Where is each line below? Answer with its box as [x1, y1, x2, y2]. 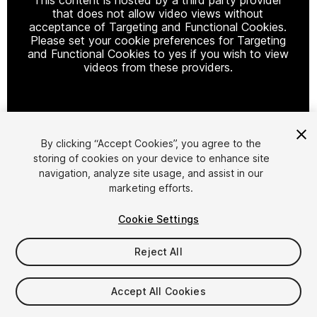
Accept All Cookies [111, 285, 206, 297]
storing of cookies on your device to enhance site [33, 152, 270, 164]
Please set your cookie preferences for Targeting [30, 33, 286, 47]
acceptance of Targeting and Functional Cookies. [29, 19, 287, 34]
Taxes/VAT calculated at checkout [7, 299, 169, 312]
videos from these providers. [83, 59, 233, 74]
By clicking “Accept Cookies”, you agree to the [41, 137, 262, 149]
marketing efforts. [109, 182, 194, 194]
